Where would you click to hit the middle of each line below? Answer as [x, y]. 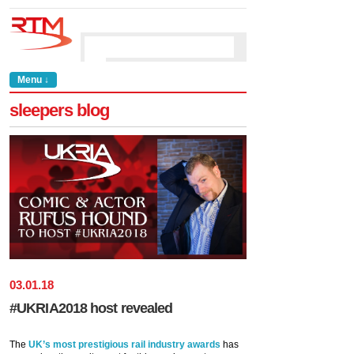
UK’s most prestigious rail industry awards [124, 344]
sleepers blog [59, 110]
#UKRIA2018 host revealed [91, 308]
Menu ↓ [33, 80]
